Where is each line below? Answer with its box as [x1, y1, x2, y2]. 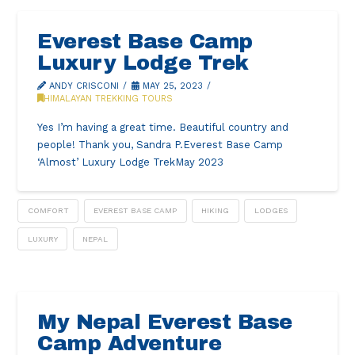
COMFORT [27, 205, 69, 215]
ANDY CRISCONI [46, 81, 120, 92]
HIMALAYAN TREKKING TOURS [44, 94, 174, 105]
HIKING [201, 205, 230, 215]
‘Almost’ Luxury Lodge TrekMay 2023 [37, 155, 224, 168]
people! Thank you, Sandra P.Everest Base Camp [37, 138, 284, 151]
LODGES [254, 205, 288, 215]
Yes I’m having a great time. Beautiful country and [37, 120, 289, 133]
